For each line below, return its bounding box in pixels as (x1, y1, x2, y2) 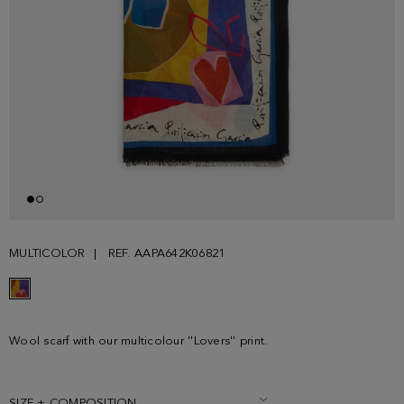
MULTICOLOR (9, 248, 86, 261)
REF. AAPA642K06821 (107, 248, 225, 261)
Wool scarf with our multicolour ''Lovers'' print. (9, 335, 269, 348)
